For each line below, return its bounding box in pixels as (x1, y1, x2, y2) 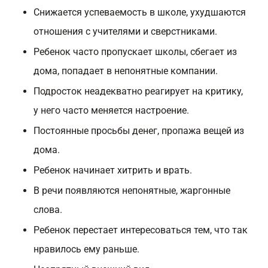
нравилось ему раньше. (33, 243, 139, 255)
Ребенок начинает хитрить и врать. (33, 165, 192, 176)
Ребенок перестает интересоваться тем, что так (33, 224, 248, 236)
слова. (33, 204, 62, 215)
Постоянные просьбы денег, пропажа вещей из (33, 125, 244, 136)
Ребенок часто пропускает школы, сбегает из (33, 46, 237, 57)
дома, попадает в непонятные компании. (33, 65, 218, 77)
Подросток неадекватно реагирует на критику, (33, 86, 243, 97)
